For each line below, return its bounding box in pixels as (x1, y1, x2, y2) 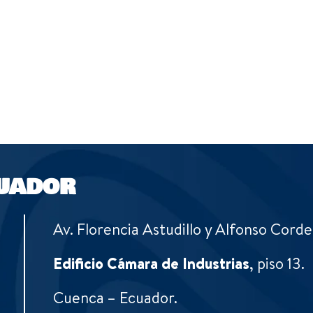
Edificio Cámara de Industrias (53, 253, 250, 275)
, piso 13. (249, 253, 305, 275)
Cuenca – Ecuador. (53, 287, 178, 309)
